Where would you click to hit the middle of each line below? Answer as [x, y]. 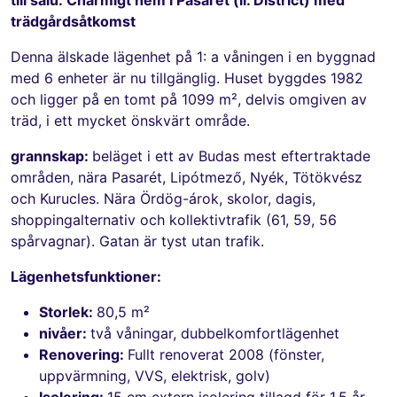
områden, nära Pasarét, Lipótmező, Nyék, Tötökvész [187, 177]
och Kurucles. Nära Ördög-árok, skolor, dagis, [163, 198]
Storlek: [68, 311]
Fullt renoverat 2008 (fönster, [226, 354]
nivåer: [65, 333]
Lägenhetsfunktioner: [86, 276]
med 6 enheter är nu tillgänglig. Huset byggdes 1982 [187, 78]
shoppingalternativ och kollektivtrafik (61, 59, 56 [174, 219]
